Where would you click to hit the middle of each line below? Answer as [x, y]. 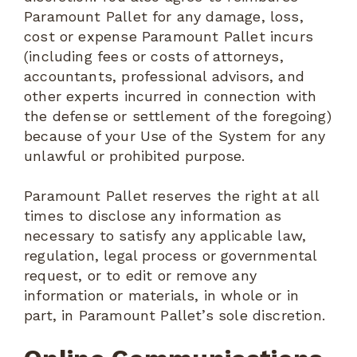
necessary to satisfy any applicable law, [165, 236]
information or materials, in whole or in [162, 296]
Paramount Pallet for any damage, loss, [164, 16]
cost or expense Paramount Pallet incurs [169, 36]
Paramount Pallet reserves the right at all [172, 196]
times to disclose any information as [153, 216]
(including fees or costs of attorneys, [154, 56]
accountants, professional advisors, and [165, 76]
